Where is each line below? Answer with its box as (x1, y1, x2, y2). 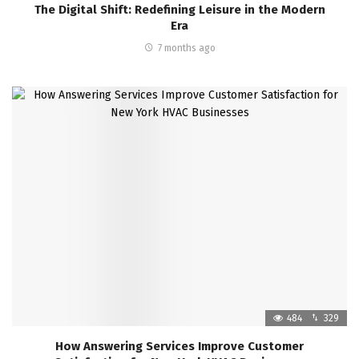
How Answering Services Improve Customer (55, 338, 304, 353)
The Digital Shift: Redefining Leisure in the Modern (34, 2, 325, 18)
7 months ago (157, 42, 216, 54)
